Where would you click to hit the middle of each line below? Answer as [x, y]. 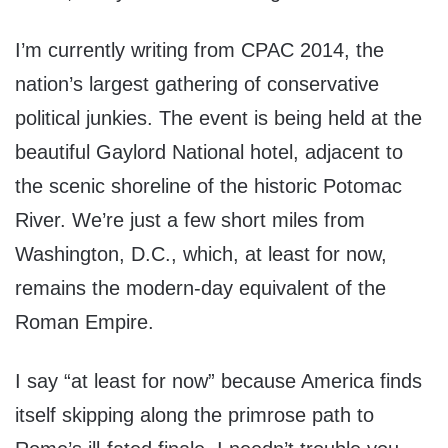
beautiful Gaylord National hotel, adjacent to [209, 152]
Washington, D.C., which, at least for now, [201, 254]
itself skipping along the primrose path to [194, 415]
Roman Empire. [84, 322]
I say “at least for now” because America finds [218, 381]
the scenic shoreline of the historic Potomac [208, 186]
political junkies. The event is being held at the [218, 118]
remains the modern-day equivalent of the [200, 288]
